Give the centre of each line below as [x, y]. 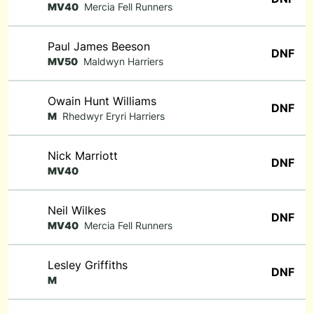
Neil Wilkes [77, 210]
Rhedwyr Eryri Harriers [114, 116]
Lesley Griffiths [88, 265]
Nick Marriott [83, 156]
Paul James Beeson [99, 46]
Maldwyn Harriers [123, 61]
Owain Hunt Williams [102, 101]
